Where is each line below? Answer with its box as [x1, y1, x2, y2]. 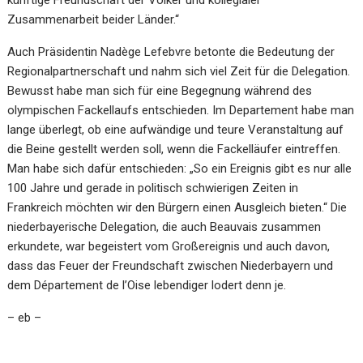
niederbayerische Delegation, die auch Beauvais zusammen [7, 219, 322, 234]
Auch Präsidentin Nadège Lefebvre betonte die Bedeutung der [7, 44, 335, 59]
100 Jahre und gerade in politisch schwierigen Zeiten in [7, 180, 299, 195]
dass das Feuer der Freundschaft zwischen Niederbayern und [7, 258, 334, 273]
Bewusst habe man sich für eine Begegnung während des [7, 83, 313, 98]
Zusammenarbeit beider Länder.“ [7, 11, 180, 27]
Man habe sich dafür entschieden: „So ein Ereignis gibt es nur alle [7, 160, 352, 176]
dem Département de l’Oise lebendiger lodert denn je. [7, 277, 287, 293]
